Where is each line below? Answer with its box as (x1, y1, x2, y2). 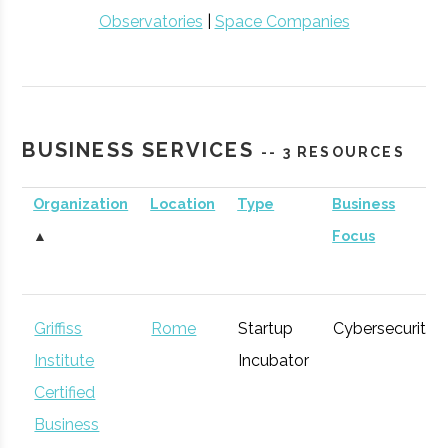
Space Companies (214, 12, 350, 31)
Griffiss (34, 319, 83, 338)
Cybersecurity (333, 319, 436, 338)
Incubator (238, 351, 310, 370)
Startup (238, 319, 294, 338)
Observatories (98, 12, 203, 31)
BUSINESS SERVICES (22, 138, 262, 162)
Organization (33, 195, 129, 212)
